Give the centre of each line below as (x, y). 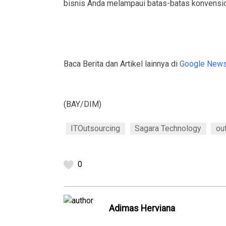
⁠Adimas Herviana (142, 209)
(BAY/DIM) (82, 104)
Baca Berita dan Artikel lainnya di (122, 64)
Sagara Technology (168, 129)
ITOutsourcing (96, 129)
